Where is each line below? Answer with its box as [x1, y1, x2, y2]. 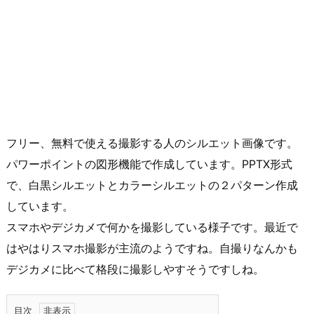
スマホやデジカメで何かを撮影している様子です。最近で [6, 219, 298, 234]
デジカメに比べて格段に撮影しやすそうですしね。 [6, 261, 264, 276]
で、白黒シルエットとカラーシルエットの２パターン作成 [6, 177, 298, 192]
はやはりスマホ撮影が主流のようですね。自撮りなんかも [6, 240, 298, 255]
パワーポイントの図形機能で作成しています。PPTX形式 [6, 156, 292, 171]
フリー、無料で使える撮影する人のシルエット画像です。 [6, 135, 298, 150]
